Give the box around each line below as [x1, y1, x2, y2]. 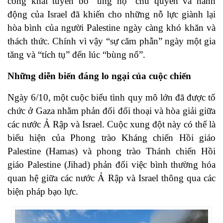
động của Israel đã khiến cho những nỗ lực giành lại [7, 9, 216, 20]
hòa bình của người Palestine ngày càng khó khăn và [7, 22, 216, 33]
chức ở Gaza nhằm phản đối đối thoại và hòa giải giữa [7, 106, 216, 116]
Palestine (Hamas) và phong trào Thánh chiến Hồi [7, 146, 216, 157]
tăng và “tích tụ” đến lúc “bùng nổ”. [7, 49, 145, 60]
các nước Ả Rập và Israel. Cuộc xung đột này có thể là [7, 119, 216, 130]
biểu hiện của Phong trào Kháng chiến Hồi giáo [7, 132, 216, 143]
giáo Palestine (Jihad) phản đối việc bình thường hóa [7, 159, 216, 170]
